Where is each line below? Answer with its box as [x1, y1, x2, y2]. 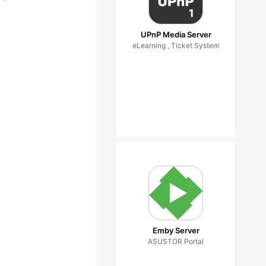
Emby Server [152, 226, 199, 235]
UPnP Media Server [140, 30, 211, 39]
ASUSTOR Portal [148, 237, 204, 246]
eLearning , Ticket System [132, 41, 219, 50]
